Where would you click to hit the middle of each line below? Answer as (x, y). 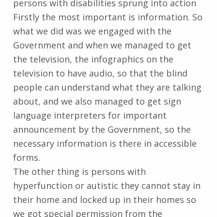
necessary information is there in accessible (105, 143)
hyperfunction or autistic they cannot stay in (107, 185)
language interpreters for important (90, 115)
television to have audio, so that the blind (100, 73)
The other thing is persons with (79, 171)
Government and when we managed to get (102, 45)
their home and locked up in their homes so (104, 199)
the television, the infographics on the (93, 59)
